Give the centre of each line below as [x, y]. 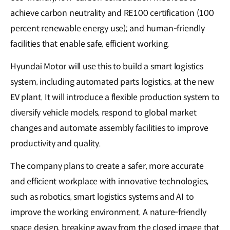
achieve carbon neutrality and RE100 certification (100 [112, 13]
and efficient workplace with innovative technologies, [109, 182]
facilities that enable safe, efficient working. [90, 44]
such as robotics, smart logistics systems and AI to [102, 197]
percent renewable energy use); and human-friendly [108, 29]
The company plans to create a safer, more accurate [107, 166]
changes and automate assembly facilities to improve [109, 128]
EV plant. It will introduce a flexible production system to [115, 98]
